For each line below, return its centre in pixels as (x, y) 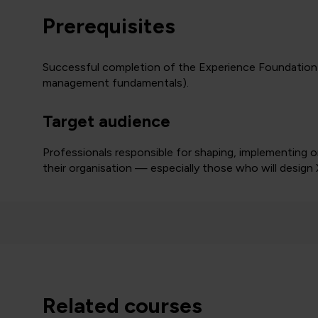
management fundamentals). (116, 83)
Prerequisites (109, 26)
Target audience (106, 121)
